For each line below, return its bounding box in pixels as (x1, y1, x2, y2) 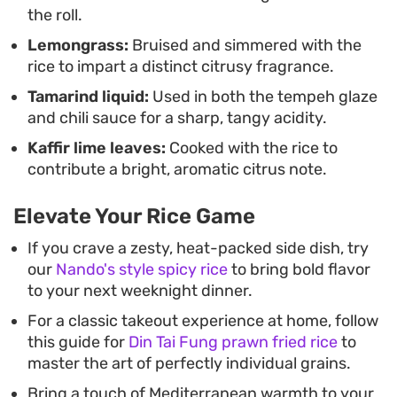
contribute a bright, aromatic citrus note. (27, 160, 327, 180)
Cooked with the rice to (166, 138, 338, 159)
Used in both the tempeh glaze (149, 87, 378, 107)
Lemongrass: (27, 35, 128, 56)
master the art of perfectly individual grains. (27, 354, 351, 374)
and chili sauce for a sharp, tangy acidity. (27, 108, 327, 128)
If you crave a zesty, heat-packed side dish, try (27, 238, 369, 259)
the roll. (27, 5, 82, 26)
